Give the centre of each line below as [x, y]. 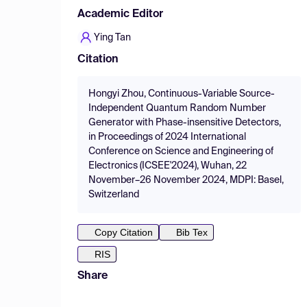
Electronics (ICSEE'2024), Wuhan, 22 [168, 166]
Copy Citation [124, 232]
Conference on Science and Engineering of [181, 151]
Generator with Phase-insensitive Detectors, [185, 123]
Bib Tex [192, 232]
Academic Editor [120, 14]
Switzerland [114, 195]
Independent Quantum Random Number [177, 108]
